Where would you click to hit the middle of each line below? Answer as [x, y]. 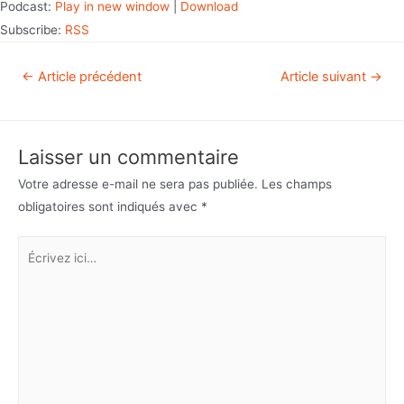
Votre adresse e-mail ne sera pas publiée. [138, 184]
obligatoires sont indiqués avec [110, 206]
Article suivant [326, 76]
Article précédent [87, 76]
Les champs [297, 184]
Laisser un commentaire [129, 156]
